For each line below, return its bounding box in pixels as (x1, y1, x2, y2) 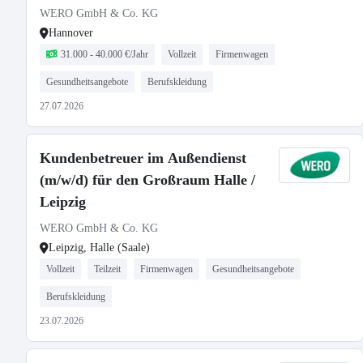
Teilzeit (94, 263, 121, 275)
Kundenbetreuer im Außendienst (40, 150, 246, 166)
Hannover (49, 27, 93, 39)
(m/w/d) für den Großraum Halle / (40, 172, 255, 188)
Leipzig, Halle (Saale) (49, 241, 150, 254)
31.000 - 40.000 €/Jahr (61, 49, 148, 60)
